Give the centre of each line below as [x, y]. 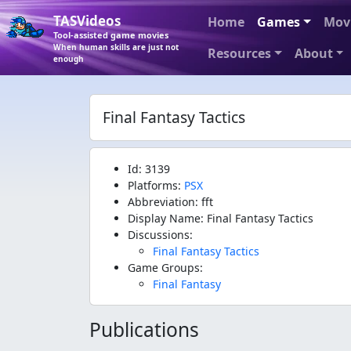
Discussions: [160, 235]
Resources [239, 53]
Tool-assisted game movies [111, 34]
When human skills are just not [116, 47]
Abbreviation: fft [170, 202]
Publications [144, 329]
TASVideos [87, 20]
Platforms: [156, 185]
